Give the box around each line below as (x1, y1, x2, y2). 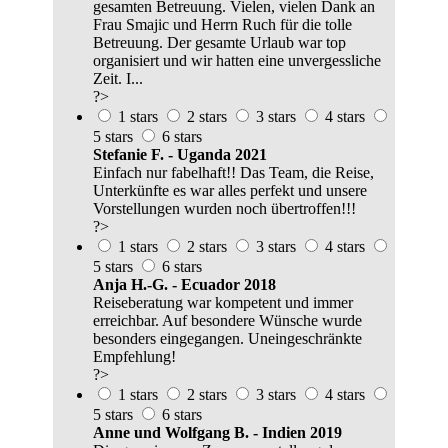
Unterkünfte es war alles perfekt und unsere (93, 182, 367, 200)
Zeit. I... (93, 70, 143, 88)
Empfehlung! (93, 348, 176, 366)
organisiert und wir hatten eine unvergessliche (93, 52, 381, 70)
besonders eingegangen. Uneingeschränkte (93, 330, 362, 348)
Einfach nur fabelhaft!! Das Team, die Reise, (93, 164, 374, 182)
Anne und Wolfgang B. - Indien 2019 (93, 424, 342, 442)
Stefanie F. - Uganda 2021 (93, 146, 267, 164)
